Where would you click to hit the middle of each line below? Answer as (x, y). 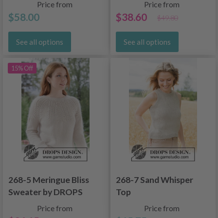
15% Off (22, 68)
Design (22, 204)
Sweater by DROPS (45, 192)
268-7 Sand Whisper (154, 180)
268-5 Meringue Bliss (49, 180)
